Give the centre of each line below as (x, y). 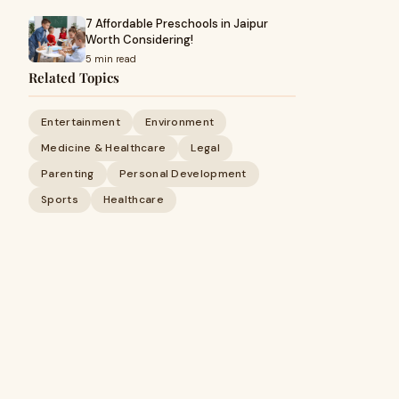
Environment (179, 122)
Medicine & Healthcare (104, 148)
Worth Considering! (139, 40)
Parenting (68, 174)
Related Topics (74, 77)
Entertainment (81, 122)
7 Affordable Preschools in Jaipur (177, 24)
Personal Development (183, 174)
